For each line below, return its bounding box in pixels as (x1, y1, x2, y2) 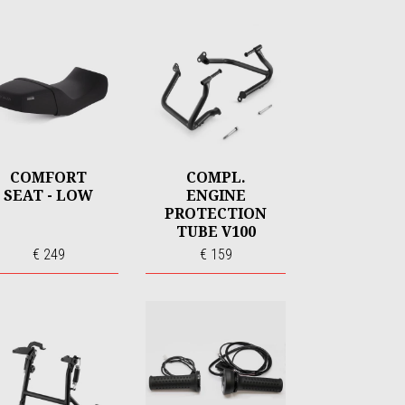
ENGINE (185, 185, 246, 205)
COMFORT (10, 167, 87, 187)
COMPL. (185, 167, 246, 187)
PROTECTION (165, 203, 267, 223)
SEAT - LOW (4, 185, 93, 205)
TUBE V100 (175, 221, 256, 241)
